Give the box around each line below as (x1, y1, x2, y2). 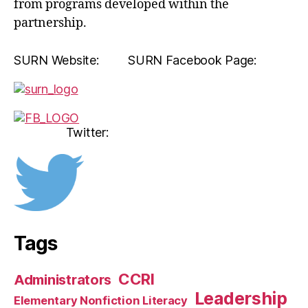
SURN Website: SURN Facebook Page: (14, 53, 256, 67)
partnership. (14, 15, 87, 31)
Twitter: (14, 125, 109, 140)
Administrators (14, 271, 112, 288)
